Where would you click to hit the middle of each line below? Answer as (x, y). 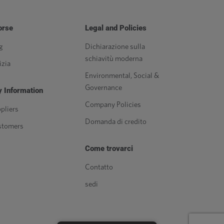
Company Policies (113, 105)
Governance (103, 88)
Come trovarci (109, 148)
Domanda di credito (116, 122)
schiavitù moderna (114, 59)
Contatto (99, 167)
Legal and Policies (116, 28)
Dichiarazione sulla (115, 47)
